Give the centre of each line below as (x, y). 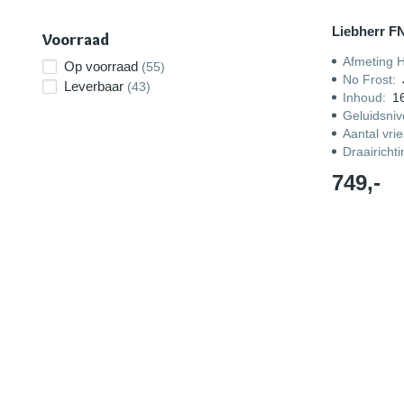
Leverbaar (94, 86)
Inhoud (362, 97)
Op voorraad (101, 66)
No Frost (367, 79)
